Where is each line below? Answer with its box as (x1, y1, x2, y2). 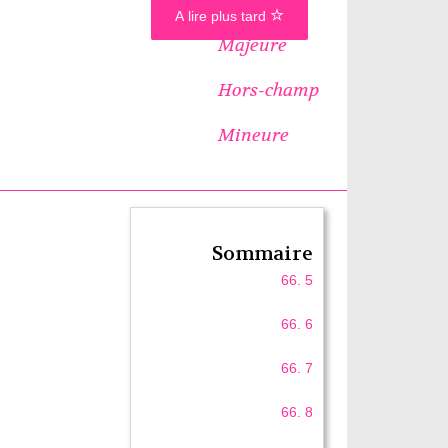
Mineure (217, 122, 289, 147)
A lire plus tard (175, 8, 270, 24)
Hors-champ (217, 77, 319, 102)
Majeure (217, 32, 287, 57)
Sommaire (212, 241, 314, 267)
